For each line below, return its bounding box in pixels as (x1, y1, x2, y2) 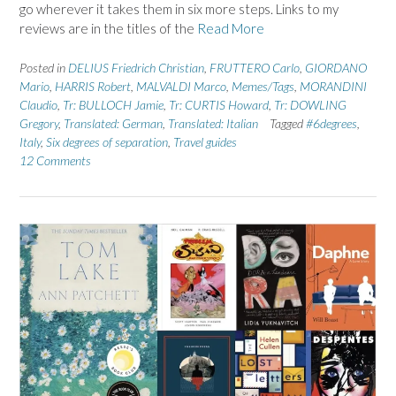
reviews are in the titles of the (19, 20, 197, 37)
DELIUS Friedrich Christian (68, 59, 204, 75)
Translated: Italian (168, 115, 258, 131)
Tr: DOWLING (274, 96, 346, 112)
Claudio (19, 96, 57, 112)
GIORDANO (305, 59, 367, 75)
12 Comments (19, 152, 91, 168)
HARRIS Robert (55, 78, 131, 94)
